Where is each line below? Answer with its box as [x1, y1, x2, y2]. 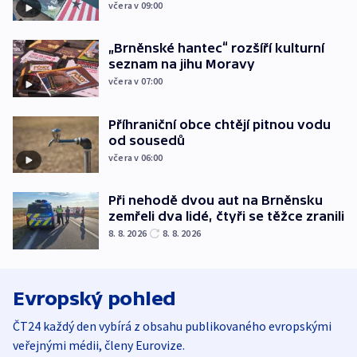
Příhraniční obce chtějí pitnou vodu [108, 116, 331, 131]
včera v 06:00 [108, 151, 163, 163]
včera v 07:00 [108, 75, 163, 88]
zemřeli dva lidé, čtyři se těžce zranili [108, 209, 344, 224]
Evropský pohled [13, 287, 176, 309]
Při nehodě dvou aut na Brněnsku [108, 193, 323, 208]
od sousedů [108, 132, 185, 147]
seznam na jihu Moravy [108, 57, 255, 72]
